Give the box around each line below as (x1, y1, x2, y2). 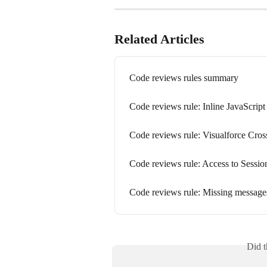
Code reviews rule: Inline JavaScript (129, 101, 265, 111)
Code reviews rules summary (129, 72, 238, 83)
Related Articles (114, 31, 204, 46)
